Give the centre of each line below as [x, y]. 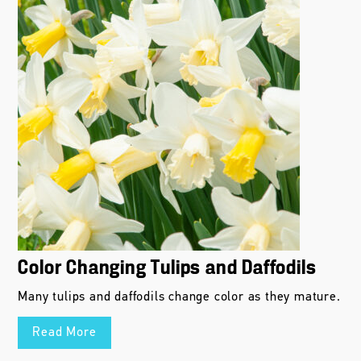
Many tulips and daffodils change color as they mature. [179, 297]
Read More [64, 332]
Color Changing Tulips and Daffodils [167, 268]
